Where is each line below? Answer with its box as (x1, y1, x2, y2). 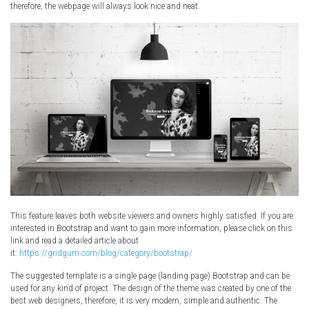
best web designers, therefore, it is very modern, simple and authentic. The (10, 295, 277, 306)
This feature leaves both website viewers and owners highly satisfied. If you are (10, 210, 293, 221)
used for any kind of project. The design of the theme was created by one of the (10, 283, 291, 293)
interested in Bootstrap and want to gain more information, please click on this (10, 223, 292, 233)
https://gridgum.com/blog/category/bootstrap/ (19, 248, 192, 258)
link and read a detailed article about (10, 235, 139, 246)
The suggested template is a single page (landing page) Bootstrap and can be (10, 270, 290, 281)
